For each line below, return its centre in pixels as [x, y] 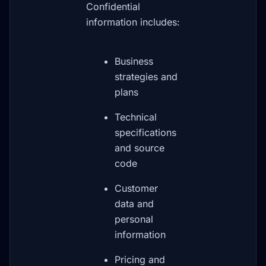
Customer [136, 188]
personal [134, 219]
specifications [145, 132]
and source [140, 148]
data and [134, 204]
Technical [136, 117]
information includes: [133, 22]
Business [134, 61]
